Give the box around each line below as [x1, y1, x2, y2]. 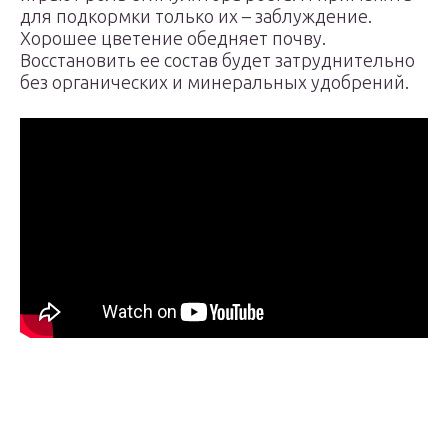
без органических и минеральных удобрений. [20, 72, 409, 92]
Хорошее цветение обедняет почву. [20, 28, 326, 48]
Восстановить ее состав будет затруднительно [20, 50, 415, 70]
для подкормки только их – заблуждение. [20, 6, 372, 26]
